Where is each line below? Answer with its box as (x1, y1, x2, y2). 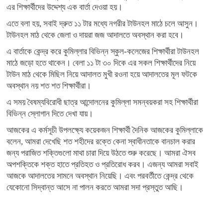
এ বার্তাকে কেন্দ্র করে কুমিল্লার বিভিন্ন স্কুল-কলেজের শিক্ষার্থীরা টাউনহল (6, 47, 199, 57)
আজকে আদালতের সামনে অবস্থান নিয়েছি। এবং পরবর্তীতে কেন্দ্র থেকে (6, 171, 194, 181)
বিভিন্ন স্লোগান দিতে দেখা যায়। (6, 109, 93, 119)
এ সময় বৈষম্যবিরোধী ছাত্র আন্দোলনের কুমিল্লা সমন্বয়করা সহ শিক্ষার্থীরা (6, 98, 198, 108)
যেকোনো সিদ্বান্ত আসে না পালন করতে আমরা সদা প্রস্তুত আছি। (6, 183, 183, 193)
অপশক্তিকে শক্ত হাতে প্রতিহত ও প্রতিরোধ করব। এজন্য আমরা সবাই (6, 160, 199, 170)
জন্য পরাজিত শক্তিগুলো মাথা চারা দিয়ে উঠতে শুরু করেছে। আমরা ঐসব (6, 148, 196, 158)
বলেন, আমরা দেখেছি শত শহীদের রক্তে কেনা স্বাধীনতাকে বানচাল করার (6, 137, 195, 147)
